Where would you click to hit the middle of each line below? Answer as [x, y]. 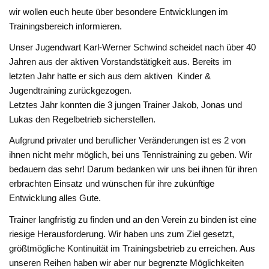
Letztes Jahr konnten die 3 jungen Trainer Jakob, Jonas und [126, 105]
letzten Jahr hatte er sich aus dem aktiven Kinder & [110, 76]
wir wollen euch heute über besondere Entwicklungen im [119, 11]
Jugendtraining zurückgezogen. [71, 91]
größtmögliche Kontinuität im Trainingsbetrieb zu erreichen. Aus [132, 248]
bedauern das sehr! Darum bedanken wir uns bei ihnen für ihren [133, 169]
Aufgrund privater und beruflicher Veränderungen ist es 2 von [128, 141]
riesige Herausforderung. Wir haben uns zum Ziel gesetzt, [122, 234]
